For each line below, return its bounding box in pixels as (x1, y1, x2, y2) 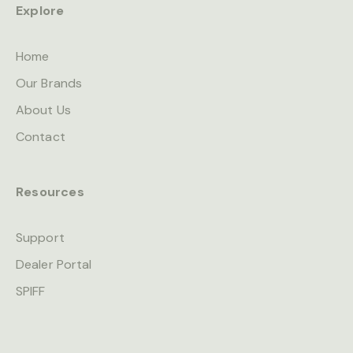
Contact (16, 128, 65, 145)
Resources (16, 183, 84, 200)
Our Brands (16, 74, 82, 91)
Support (16, 229, 65, 246)
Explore (16, 2, 65, 19)
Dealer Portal (16, 255, 92, 273)
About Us (16, 101, 71, 118)
